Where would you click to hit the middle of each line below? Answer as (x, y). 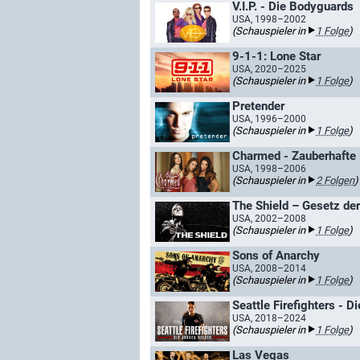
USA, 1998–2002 (269, 19)
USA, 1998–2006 (269, 169)
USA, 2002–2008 (269, 219)
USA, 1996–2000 (269, 119)
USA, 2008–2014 (269, 268)
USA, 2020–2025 (269, 69)
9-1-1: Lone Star (276, 56)
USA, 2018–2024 (269, 318)
